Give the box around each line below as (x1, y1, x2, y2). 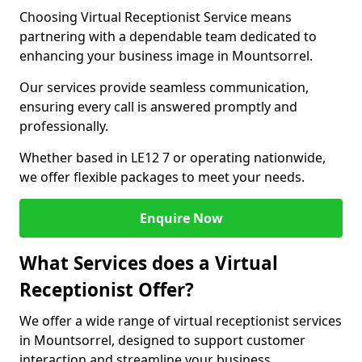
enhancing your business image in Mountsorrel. (19, 47, 313, 65)
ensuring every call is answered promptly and (19, 98, 297, 116)
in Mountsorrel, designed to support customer (19, 331, 305, 349)
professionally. (19, 117, 108, 135)
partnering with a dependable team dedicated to (19, 27, 317, 45)
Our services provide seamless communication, (19, 78, 309, 96)
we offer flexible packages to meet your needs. (19, 168, 305, 186)
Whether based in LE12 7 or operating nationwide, (19, 149, 326, 166)
